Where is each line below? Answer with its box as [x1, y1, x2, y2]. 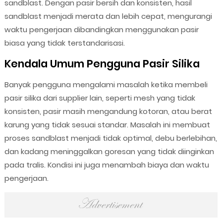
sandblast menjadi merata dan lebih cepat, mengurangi [4, 10, 212, 21]
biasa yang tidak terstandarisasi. [4, 37, 125, 48]
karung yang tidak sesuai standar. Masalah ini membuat [4, 119, 210, 130]
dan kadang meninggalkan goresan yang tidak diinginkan [4, 146, 214, 157]
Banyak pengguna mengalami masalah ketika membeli [4, 79, 208, 90]
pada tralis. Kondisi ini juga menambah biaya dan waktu [4, 159, 209, 170]
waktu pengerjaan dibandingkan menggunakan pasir [4, 24, 199, 35]
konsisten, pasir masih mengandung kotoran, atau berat [4, 106, 212, 116]
